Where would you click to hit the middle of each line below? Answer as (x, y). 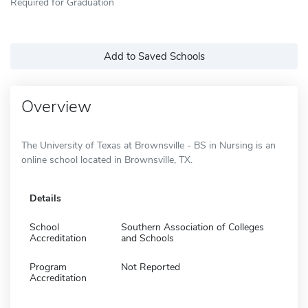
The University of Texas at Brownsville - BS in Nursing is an (148, 145)
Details (45, 198)
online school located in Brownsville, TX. (107, 159)
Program (48, 267)
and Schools (147, 238)
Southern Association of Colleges (192, 227)
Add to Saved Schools (154, 56)
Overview (56, 106)
